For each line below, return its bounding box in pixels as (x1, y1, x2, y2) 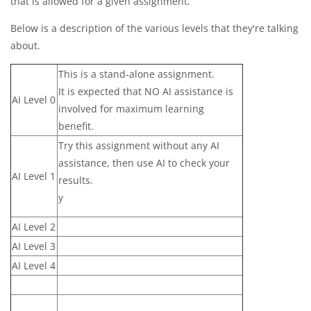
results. (58, 173, 93, 187)
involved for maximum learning (58, 101, 204, 115)
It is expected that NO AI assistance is (58, 84, 233, 98)
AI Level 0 (12, 92, 56, 106)
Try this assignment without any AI (58, 138, 219, 152)
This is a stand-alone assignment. (58, 67, 215, 81)
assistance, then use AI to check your (58, 155, 230, 169)
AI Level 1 (12, 169, 56, 183)
